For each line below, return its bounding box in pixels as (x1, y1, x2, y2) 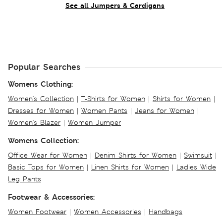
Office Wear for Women (8, 151, 87, 160)
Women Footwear (8, 207, 66, 217)
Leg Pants (8, 174, 41, 184)
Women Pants (81, 106, 127, 115)
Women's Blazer (8, 118, 60, 127)
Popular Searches (8, 61, 80, 73)
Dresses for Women (8, 106, 74, 115)
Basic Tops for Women (8, 163, 84, 172)
